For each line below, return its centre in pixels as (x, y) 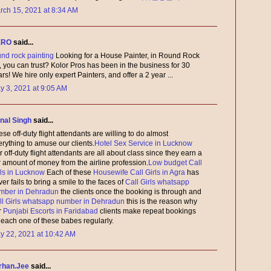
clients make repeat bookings (147, 211)
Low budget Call (175, 163)
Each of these (69, 173)
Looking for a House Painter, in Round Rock (127, 56)
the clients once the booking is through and (130, 192)
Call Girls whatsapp (157, 182)
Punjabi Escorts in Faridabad (51, 211)
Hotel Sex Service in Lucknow (143, 144)
